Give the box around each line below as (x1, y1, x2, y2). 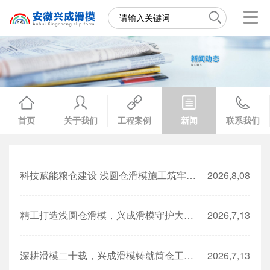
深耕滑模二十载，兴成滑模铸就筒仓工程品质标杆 (183, 248, 193, 263)
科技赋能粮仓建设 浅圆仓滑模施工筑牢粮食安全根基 (186, 168, 196, 182)
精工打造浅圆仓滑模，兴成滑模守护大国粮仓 (183, 208, 193, 222)
